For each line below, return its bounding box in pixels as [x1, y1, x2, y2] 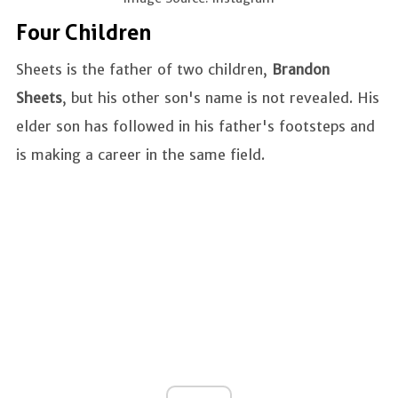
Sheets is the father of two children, [16, 60, 272, 78]
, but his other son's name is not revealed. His [62, 88, 379, 107]
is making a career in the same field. [16, 145, 265, 163]
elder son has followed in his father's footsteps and [16, 116, 375, 135]
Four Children [16, 20, 151, 45]
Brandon [272, 60, 330, 78]
